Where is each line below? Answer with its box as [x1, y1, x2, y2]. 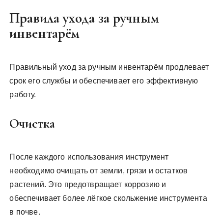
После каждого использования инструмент [9, 153, 169, 161]
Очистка [9, 115, 55, 132]
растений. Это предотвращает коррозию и [9, 180, 166, 189]
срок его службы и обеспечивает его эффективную [9, 77, 198, 85]
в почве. [9, 208, 40, 216]
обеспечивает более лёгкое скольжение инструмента [9, 194, 207, 202]
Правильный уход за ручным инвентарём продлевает [9, 63, 209, 71]
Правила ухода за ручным [9, 9, 160, 27]
